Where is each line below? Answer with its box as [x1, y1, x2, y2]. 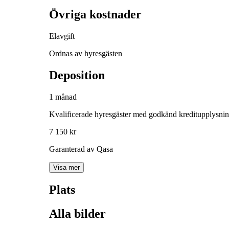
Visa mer [53, 164, 80, 172]
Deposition [49, 68, 105, 82]
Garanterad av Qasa [49, 145, 113, 154]
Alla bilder [49, 207, 106, 220]
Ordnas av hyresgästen [49, 49, 122, 58]
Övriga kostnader [49, 8, 142, 21]
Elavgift [49, 32, 75, 41]
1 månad [49, 93, 77, 102]
